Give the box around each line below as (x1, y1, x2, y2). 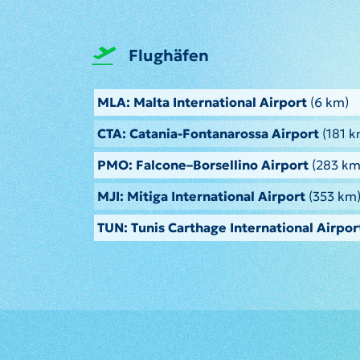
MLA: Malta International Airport (97, 94, 307, 111)
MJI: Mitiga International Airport (97, 188, 305, 205)
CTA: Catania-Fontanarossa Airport (97, 125, 319, 142)
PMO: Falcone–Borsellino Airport (97, 157, 309, 174)
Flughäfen (129, 45, 209, 67)
